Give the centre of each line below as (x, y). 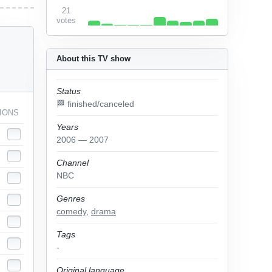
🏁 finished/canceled (95, 104)
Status (69, 91)
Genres (71, 199)
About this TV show (93, 59)
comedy (71, 211)
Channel (73, 163)
